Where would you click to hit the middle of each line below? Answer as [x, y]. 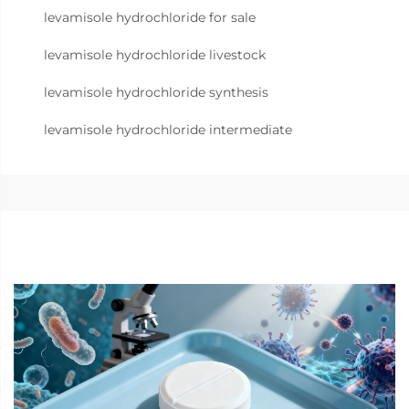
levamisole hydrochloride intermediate [168, 130]
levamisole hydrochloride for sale [150, 17]
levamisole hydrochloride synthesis [156, 92]
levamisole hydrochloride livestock [155, 55]
